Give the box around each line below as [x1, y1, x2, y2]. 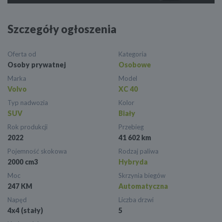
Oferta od [7, 50, 36, 58]
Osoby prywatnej [7, 60, 66, 69]
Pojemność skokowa [7, 147, 67, 156]
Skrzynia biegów [118, 171, 166, 180]
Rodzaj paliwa [118, 147, 159, 156]
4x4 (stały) [7, 206, 43, 215]
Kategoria [118, 50, 147, 58]
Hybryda [118, 158, 148, 166]
